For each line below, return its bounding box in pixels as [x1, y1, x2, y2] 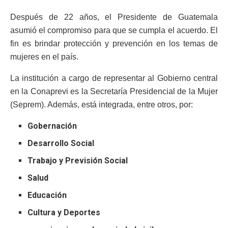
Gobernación [27, 121, 77, 131]
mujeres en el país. [10, 52, 78, 62]
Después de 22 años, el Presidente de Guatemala [10, 13, 218, 22]
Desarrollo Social [27, 138, 95, 149]
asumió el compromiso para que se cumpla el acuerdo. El [10, 26, 218, 35]
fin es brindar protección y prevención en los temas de [10, 39, 218, 48]
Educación [27, 190, 67, 201]
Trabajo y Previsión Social [27, 156, 128, 166]
